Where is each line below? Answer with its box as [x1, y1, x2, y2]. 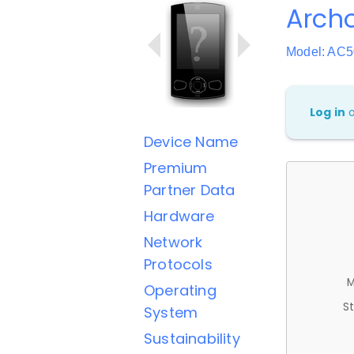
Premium [144, 158, 208, 178]
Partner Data [144, 180, 235, 200]
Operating [144, 281, 217, 300]
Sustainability [144, 329, 240, 348]
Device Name [144, 132, 239, 152]
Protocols [144, 254, 213, 274]
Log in [310, 104, 346, 120]
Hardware [144, 206, 215, 226]
